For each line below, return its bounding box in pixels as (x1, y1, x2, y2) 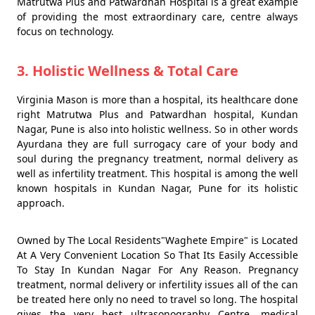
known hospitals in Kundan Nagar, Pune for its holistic (17, 181, 298, 195)
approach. (17, 196, 65, 210)
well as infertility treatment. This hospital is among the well (17, 167, 298, 180)
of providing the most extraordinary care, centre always (17, 10, 298, 23)
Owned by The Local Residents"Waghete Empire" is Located (17, 233, 298, 247)
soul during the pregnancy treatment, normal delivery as (17, 152, 298, 165)
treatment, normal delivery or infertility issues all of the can (17, 278, 298, 291)
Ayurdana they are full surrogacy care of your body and (17, 137, 298, 150)
